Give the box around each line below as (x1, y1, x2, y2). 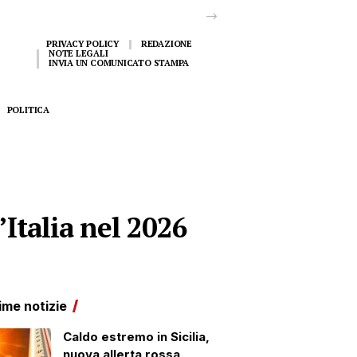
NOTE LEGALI (49, 48, 108, 59)
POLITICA (6, 104, 49, 116)
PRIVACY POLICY (46, 38, 120, 49)
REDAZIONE (140, 38, 192, 49)
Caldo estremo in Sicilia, (62, 329, 210, 344)
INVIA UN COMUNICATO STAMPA (49, 57, 190, 69)
